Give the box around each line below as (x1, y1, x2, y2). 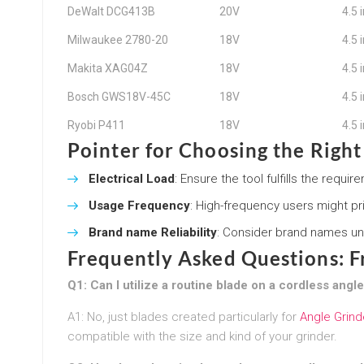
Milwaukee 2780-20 (67, 32, 168, 46)
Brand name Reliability (89, 224, 217, 240)
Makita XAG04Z (67, 61, 148, 75)
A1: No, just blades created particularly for (67, 309, 300, 324)
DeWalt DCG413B (67, 4, 155, 18)
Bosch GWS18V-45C (67, 89, 171, 103)
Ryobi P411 (67, 118, 125, 132)
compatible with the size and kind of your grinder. (67, 328, 337, 344)
